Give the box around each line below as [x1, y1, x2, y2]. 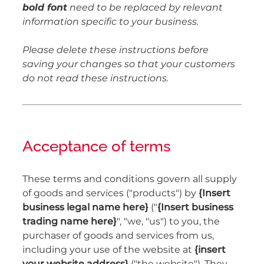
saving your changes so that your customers [22, 56, 235, 72]
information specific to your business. [22, 14, 199, 29]
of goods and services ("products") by [22, 185, 199, 201]
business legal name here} [22, 199, 148, 215]
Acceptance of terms [22, 134, 171, 156]
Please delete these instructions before [22, 42, 209, 58]
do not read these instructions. [22, 70, 169, 86]
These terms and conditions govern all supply [22, 171, 237, 187]
